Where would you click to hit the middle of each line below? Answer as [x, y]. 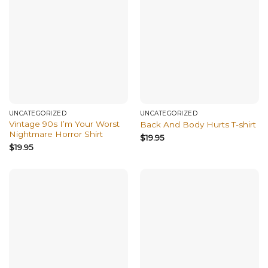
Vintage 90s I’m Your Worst [64, 124]
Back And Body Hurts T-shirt [198, 124]
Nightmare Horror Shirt [56, 134]
